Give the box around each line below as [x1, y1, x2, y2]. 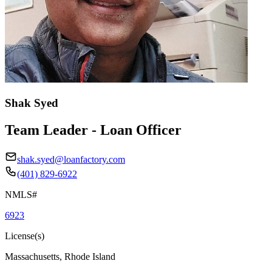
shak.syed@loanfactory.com [17, 154, 125, 165]
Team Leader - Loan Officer [5, 121, 182, 138]
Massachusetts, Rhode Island [5, 251, 115, 262]
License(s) [5, 230, 44, 241]
